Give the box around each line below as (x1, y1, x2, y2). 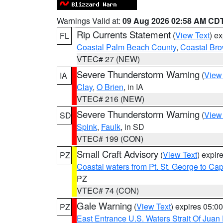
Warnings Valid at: (57, 15, 122, 26)
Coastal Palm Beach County (77, 41, 176, 53)
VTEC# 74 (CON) (77, 185, 139, 196)
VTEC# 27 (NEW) (77, 53, 140, 65)
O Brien (97, 81, 123, 93)
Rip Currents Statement (77, 28, 171, 41)
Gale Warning (77, 199, 132, 212)
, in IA (123, 81, 143, 93)
